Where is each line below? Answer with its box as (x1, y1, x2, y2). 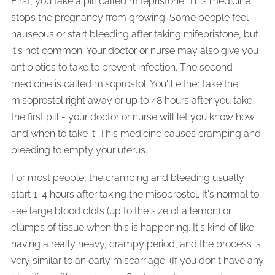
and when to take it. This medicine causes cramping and (11, 128, 261, 139)
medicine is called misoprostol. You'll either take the (11, 78, 238, 90)
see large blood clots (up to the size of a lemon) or (11, 205, 231, 217)
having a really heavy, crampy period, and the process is (11, 238, 261, 250)
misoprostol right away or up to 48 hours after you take (11, 95, 252, 106)
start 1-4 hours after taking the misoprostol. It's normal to (11, 188, 259, 200)
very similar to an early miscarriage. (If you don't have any (11, 255, 264, 266)
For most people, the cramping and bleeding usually (11, 172, 244, 184)
